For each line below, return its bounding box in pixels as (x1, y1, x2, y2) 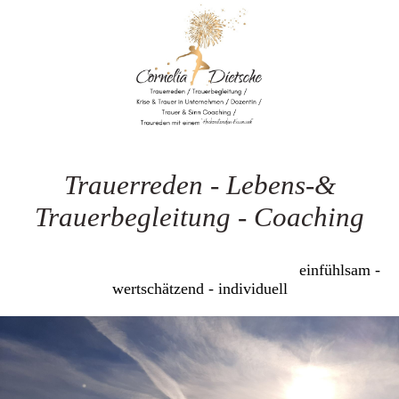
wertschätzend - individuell (111, 280, 288, 298)
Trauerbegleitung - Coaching (35, 201, 364, 232)
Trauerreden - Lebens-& (63, 169, 336, 200)
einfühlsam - (139, 261, 380, 280)
